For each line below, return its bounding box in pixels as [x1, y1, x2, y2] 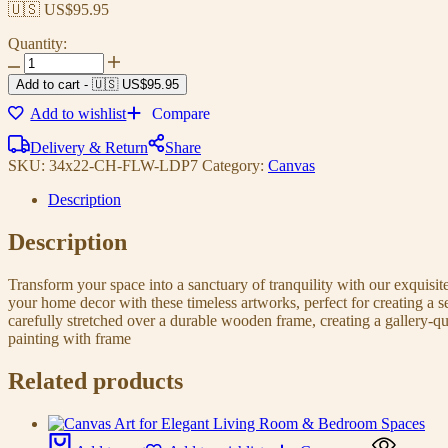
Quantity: [8, 34, 67, 52]
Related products [8, 367, 183, 394]
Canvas [268, 156, 315, 174]
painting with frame [8, 329, 131, 347]
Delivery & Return [30, 138, 148, 156]
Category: [202, 156, 268, 174]
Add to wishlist [30, 104, 127, 122]
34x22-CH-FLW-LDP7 [49, 156, 202, 174]
